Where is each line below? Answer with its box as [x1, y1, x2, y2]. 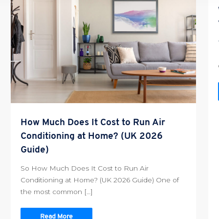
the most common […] [21, 188, 93, 196]
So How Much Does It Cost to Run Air [21, 164, 149, 173]
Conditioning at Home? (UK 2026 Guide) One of [21, 176, 179, 184]
